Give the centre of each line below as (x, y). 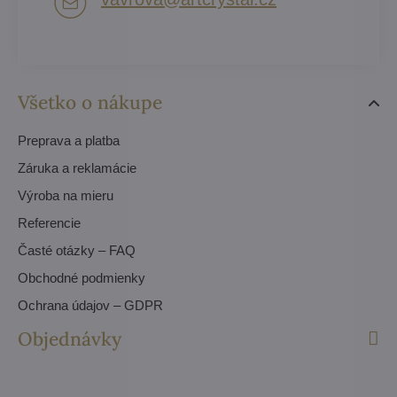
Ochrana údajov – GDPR (90, 305)
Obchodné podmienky (82, 277)
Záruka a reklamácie (77, 167)
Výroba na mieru (66, 195)
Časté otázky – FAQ (77, 250)
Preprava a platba (69, 140)
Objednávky (70, 339)
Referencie (49, 222)
